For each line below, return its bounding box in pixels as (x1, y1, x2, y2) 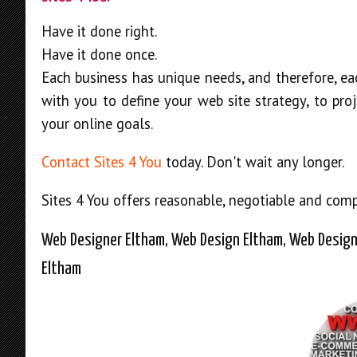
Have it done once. (41, 45, 157, 65)
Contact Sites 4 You (41, 151, 162, 171)
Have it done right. (41, 22, 157, 41)
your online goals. (41, 114, 153, 134)
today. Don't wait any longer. (162, 151, 344, 171)
